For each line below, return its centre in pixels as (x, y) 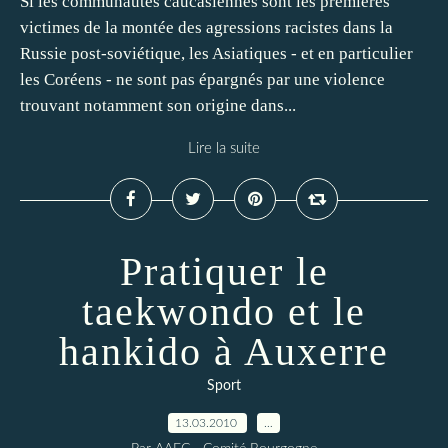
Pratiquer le (224, 271)
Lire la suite (224, 148)
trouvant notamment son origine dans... (158, 105)
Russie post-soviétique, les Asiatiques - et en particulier (216, 53)
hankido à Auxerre (224, 351)
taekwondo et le (224, 311)
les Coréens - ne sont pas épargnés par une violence (202, 79)
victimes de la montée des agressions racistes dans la (206, 27)
